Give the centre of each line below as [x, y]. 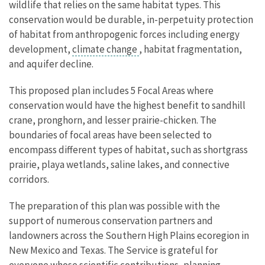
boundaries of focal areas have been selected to [110, 135]
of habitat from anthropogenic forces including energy [124, 34]
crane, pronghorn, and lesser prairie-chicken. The [113, 120]
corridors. [29, 179]
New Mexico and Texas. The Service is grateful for [113, 250]
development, [41, 49]
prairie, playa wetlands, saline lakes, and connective [119, 164]
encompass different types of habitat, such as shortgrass [128, 149]
